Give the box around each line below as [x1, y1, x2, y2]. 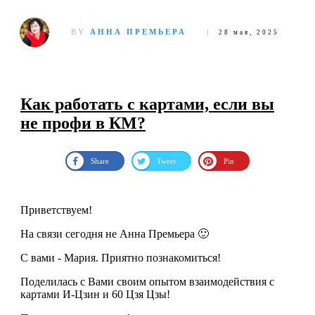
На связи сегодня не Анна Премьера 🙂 [20, 228, 209, 240]
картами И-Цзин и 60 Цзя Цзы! [20, 288, 170, 301]
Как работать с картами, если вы [20, 95, 274, 114]
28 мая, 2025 [219, 28, 280, 36]
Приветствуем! [20, 204, 92, 217]
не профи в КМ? [20, 114, 146, 133]
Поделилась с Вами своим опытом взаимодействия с [20, 276, 274, 288]
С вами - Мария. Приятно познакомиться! [20, 252, 221, 264]
